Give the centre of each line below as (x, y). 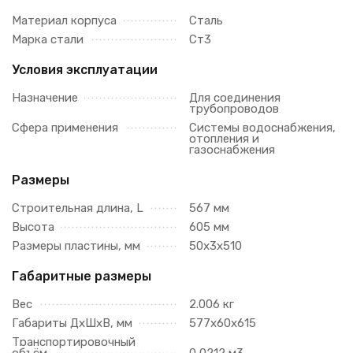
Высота (33, 227)
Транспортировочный (74, 342)
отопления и (224, 139)
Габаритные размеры (82, 276)
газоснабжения (232, 150)
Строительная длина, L (78, 208)
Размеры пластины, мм (76, 246)
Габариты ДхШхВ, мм (72, 323)
